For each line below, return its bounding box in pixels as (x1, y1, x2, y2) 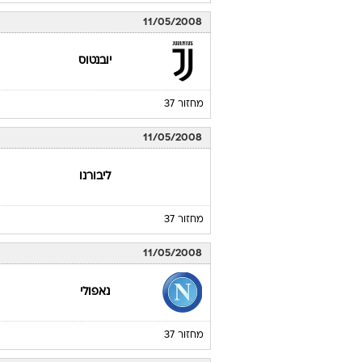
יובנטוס (78, 56, 112, 66)
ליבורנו (79, 171, 112, 182)
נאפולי (80, 287, 111, 297)
